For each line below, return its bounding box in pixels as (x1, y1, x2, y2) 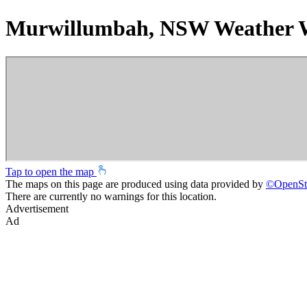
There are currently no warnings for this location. (5, 190, 217, 202)
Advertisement (5, 202, 69, 214)
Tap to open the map (5, 165, 97, 177)
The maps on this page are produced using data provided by (5, 177, 266, 190)
